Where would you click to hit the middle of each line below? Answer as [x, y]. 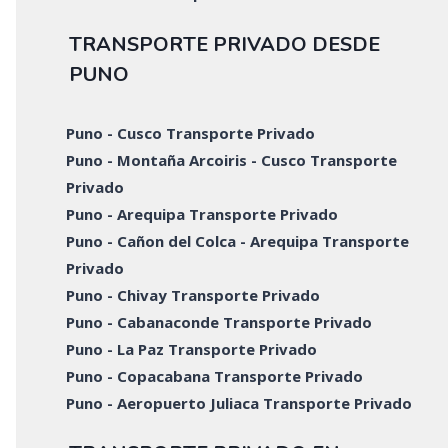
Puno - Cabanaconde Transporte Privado [219, 321]
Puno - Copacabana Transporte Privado [215, 375]
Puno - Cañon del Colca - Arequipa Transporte [238, 240]
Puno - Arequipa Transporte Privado [202, 213]
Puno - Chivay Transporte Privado [193, 294]
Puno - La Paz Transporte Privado [192, 348]
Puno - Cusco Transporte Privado [191, 132]
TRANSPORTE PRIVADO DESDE [224, 44]
